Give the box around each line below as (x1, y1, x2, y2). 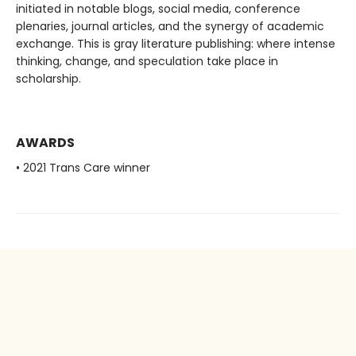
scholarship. (16, 70, 81, 87)
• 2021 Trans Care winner (16, 159, 150, 176)
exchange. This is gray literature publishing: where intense (16, 35, 335, 52)
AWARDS (16, 133, 75, 152)
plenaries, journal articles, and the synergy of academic (16, 17, 324, 34)
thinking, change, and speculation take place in (16, 52, 278, 69)
